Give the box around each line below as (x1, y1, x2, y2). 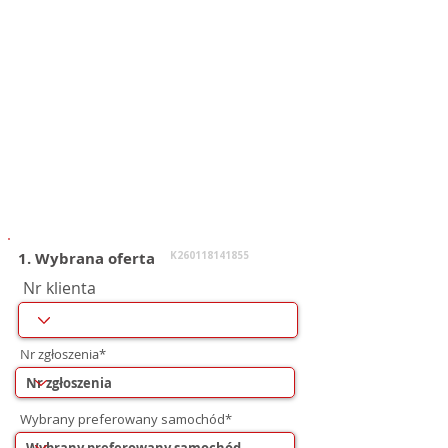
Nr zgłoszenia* (20, 345, 106, 363)
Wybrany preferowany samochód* (20, 410, 232, 428)
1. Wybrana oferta (18, 248, 155, 269)
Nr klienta (23, 277, 96, 299)
